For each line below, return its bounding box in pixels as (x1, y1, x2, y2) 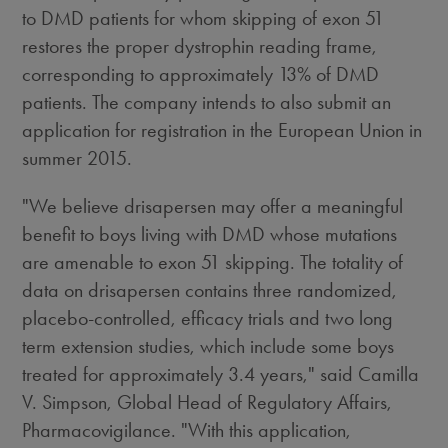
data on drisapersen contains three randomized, (22, 278, 398, 302)
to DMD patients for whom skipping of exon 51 (22, 6, 385, 30)
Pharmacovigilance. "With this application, (22, 418, 352, 442)
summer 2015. (22, 146, 133, 170)
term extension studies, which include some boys (22, 334, 395, 358)
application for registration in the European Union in (22, 118, 423, 142)
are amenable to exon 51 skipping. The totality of (22, 250, 404, 274)
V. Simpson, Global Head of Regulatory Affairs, (22, 390, 393, 414)
